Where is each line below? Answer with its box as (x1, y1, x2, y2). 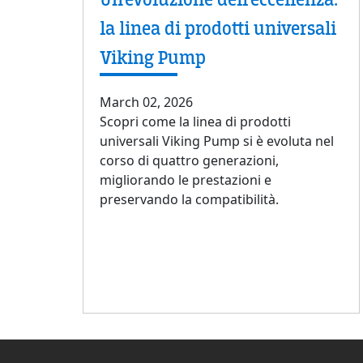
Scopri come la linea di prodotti (100, 113, 291, 131)
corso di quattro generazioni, (100, 152, 279, 170)
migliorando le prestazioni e (100, 171, 271, 190)
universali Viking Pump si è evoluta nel (100, 132, 334, 151)
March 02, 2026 (100, 93, 193, 112)
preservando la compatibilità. (100, 190, 279, 209)
